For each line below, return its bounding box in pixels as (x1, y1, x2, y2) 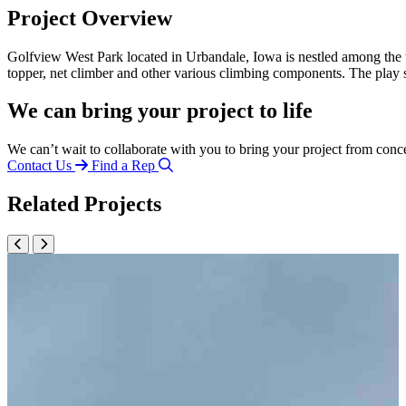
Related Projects (7, 192, 161, 217)
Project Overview (7, 5, 172, 30)
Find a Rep (92, 158, 155, 174)
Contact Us (7, 158, 72, 174)
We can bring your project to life (7, 99, 313, 123)
